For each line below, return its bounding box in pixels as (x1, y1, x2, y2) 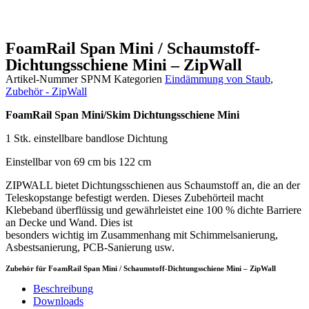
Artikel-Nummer (6, 73, 81, 85)
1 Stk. (6, 132, 34, 144)
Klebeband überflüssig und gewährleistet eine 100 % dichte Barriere (6, 204, 301, 216)
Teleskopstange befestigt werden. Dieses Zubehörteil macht (6, 192, 263, 203)
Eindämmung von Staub (165, 73, 270, 85)
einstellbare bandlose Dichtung (34, 132, 168, 144)
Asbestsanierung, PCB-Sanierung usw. (6, 241, 175, 253)
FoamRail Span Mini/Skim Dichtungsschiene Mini (6, 109, 239, 121)
